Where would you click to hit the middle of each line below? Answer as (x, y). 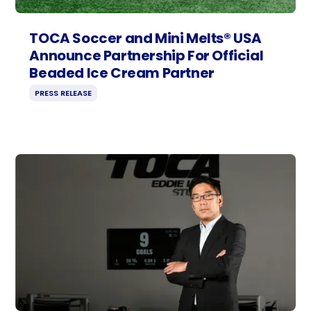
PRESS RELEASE (64, 93)
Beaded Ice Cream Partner (122, 73)
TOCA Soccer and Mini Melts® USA (145, 38)
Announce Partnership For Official (146, 55)
